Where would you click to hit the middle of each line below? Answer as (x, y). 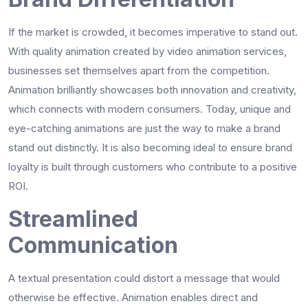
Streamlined (73, 219)
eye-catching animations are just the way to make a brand (144, 128)
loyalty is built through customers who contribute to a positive (153, 166)
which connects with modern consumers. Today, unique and (150, 109)
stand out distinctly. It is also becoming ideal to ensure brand (150, 147)
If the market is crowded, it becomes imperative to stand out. (153, 32)
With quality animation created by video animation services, (147, 51)
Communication (93, 245)
